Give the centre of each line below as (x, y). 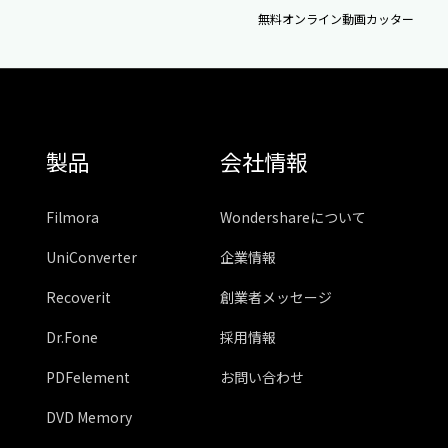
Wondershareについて (293, 216)
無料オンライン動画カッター (336, 18)
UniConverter (91, 256)
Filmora (72, 216)
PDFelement (88, 376)
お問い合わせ (262, 376)
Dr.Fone (72, 336)
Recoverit (78, 296)
